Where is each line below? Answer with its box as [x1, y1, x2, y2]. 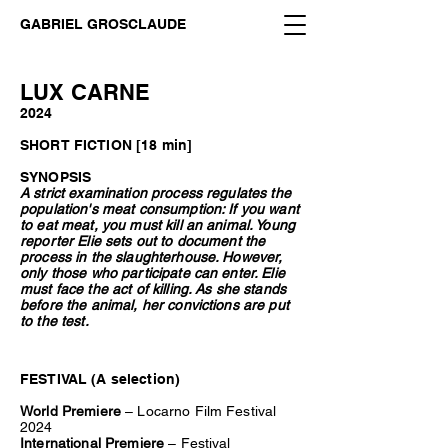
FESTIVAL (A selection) [20, 371, 181, 387]
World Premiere [20, 403, 126, 419]
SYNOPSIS [20, 169, 92, 185]
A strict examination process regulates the [20, 185, 291, 201]
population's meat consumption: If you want [20, 201, 299, 217]
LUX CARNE [20, 79, 151, 105]
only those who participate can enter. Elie [20, 265, 285, 281]
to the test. [20, 313, 89, 329]
